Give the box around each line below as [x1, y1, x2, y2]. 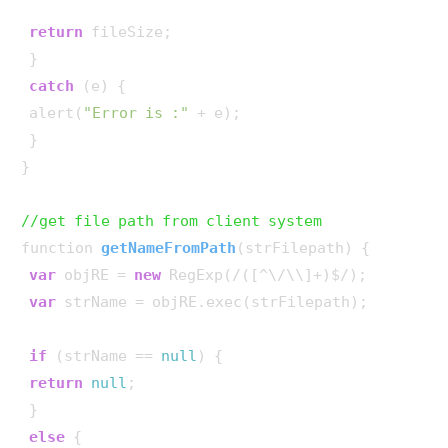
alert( [20, 103, 83, 122]
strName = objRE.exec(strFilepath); [55, 292, 369, 311]
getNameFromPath [100, 238, 236, 257]
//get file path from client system [20, 211, 323, 230]
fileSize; [82, 22, 172, 41]
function [20, 238, 101, 257]
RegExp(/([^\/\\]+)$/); [161, 265, 368, 284]
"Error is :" [82, 103, 189, 122]
